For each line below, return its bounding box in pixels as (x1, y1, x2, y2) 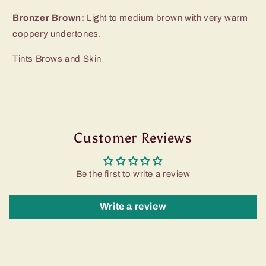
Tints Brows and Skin (12, 54, 102, 64)
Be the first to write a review (75, 169, 191, 179)
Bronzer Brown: (12, 13, 87, 23)
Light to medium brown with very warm (87, 13, 248, 23)
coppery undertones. (12, 29, 102, 39)
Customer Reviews (74, 130, 192, 146)
